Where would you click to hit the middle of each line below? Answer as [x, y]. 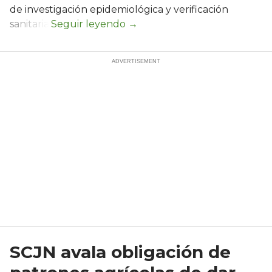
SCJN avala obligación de [120, 252]
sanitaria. [30, 24]
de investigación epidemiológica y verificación [119, 9]
